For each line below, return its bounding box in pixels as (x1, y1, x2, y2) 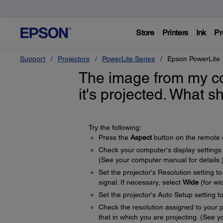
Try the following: (88, 123, 141, 131)
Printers (162, 28, 189, 37)
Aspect (130, 133, 152, 141)
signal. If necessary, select (98, 178, 183, 186)
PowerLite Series (102, 55, 155, 63)
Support (20, 55, 45, 63)
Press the (98, 133, 130, 141)
